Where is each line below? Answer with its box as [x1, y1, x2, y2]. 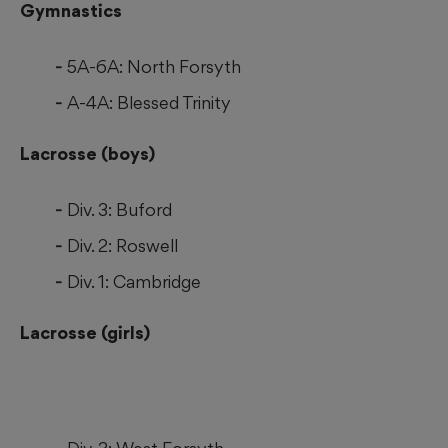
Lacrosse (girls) [20, 322, 150, 344]
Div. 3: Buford [67, 199, 172, 221]
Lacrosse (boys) [20, 143, 155, 165]
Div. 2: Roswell [67, 235, 178, 257]
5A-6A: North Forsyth [67, 56, 241, 78]
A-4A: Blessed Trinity [67, 92, 231, 114]
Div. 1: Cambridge [67, 271, 201, 293]
